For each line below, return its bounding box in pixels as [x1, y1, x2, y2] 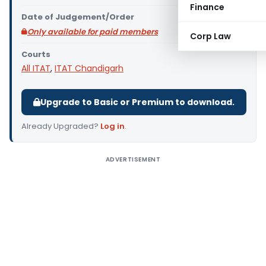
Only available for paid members [27, 26, 158, 37]
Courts [21, 49, 50, 60]
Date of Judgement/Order [21, 11, 134, 23]
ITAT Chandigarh [55, 62, 123, 74]
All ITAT [21, 62, 50, 74]
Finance [190, 1, 224, 13]
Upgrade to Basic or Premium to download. [40, 96, 235, 108]
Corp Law [190, 30, 231, 42]
